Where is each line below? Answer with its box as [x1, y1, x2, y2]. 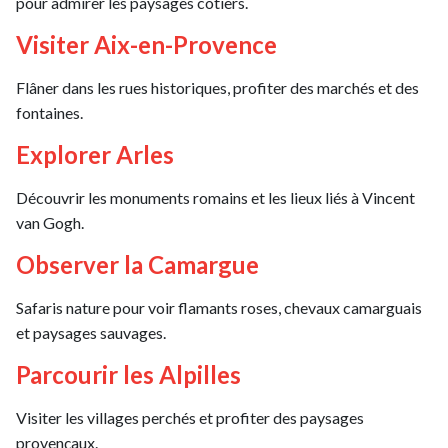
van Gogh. [16, 212, 84, 232]
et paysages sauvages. [16, 322, 166, 342]
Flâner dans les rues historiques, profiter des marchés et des [16, 77, 419, 97]
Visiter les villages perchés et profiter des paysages [16, 407, 364, 427]
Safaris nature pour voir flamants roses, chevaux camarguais [16, 297, 422, 317]
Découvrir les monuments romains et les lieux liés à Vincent [16, 187, 415, 207]
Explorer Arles [16, 139, 174, 169]
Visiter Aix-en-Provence [16, 29, 277, 59]
